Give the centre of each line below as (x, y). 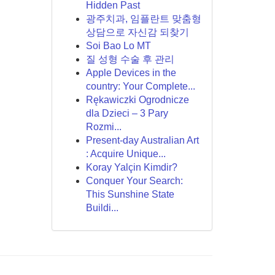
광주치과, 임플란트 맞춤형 (143, 19)
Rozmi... (103, 127)
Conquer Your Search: (134, 181)
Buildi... (102, 208)
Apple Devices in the (131, 73)
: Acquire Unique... (126, 154)
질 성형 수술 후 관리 (130, 59)
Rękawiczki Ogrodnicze (137, 100)
